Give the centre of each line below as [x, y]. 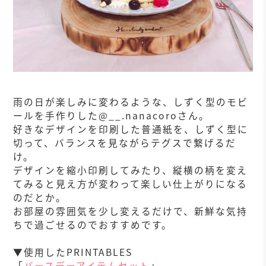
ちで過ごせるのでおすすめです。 [93, 224]
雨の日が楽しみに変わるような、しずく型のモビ [131, 102]
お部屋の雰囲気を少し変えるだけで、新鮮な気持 [131, 211]
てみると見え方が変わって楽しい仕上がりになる [131, 183]
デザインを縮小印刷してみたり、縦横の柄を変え [131, 170]
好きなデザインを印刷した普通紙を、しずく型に [131, 129]
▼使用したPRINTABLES [73, 252]
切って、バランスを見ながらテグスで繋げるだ [125, 142]
